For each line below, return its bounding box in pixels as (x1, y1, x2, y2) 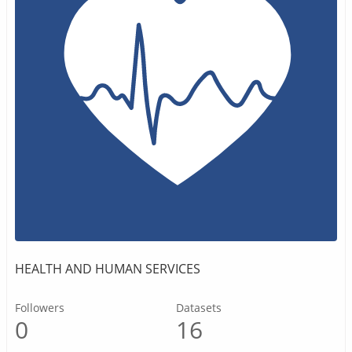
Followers (15, 300, 64, 315)
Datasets (176, 300, 222, 315)
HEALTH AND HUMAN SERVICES (15, 260, 200, 277)
